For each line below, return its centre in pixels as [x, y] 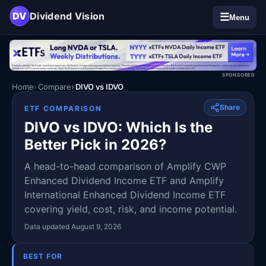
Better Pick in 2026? [96, 144]
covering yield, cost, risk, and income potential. [131, 209]
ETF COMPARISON [63, 108]
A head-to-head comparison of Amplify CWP [125, 166]
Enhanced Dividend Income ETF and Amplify [124, 180]
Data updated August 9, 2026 [73, 226]
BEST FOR [43, 256]
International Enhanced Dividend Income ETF [125, 194]
